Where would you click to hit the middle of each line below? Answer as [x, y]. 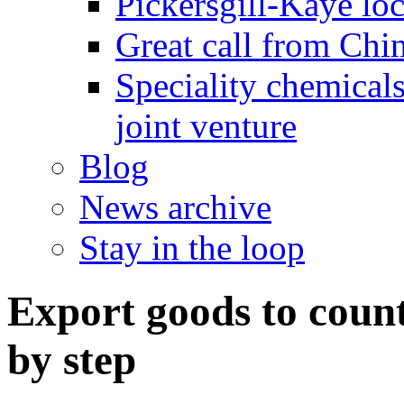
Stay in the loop [192, 248]
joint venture [206, 126]
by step [72, 360]
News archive [175, 207]
